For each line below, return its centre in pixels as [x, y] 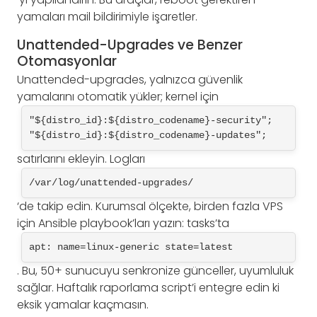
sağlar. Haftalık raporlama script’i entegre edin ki [148, 287]
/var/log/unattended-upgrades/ [111, 182]
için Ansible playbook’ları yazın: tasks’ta [123, 223]
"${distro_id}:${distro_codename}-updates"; [148, 135]
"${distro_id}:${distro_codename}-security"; [151, 120]
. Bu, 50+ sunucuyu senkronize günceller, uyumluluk [155, 270]
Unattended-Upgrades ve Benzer [130, 45]
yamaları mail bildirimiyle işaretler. [107, 16]
